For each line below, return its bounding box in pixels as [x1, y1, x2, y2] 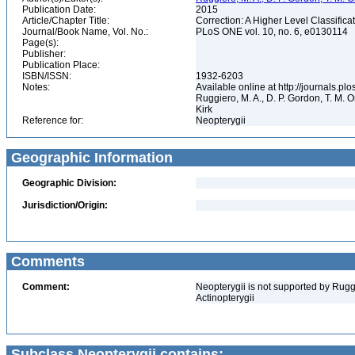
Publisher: [22, 48, 66, 59]
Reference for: [22, 115, 83, 126]
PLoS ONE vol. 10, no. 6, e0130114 [196, 26, 350, 37]
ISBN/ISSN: [22, 71, 71, 82]
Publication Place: [22, 59, 100, 71]
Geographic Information [7, 150, 173, 166]
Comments [7, 254, 85, 269]
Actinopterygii [196, 292, 254, 303]
